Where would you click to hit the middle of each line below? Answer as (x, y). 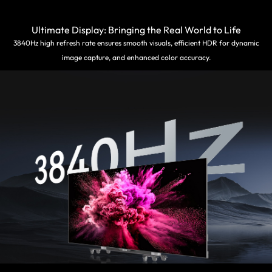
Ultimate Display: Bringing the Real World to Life (136, 29)
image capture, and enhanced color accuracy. (136, 57)
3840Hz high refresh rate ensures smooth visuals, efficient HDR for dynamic (136, 42)
